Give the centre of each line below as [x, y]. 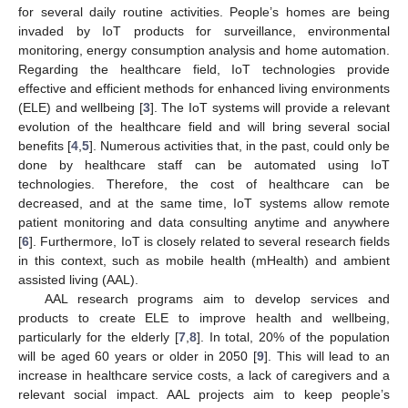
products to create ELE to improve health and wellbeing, [204, 317]
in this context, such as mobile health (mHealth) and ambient [204, 260]
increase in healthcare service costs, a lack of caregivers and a [204, 375]
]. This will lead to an [327, 356]
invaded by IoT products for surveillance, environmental [204, 31]
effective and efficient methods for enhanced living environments [204, 88]
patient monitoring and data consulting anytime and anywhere [204, 222]
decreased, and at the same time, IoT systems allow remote [204, 203]
